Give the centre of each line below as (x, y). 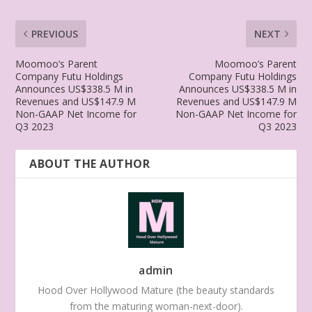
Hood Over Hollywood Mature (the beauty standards (156, 290)
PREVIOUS (55, 33)
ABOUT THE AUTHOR (90, 163)
